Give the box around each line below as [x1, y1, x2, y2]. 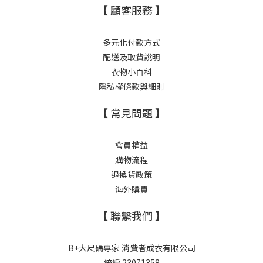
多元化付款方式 [103, 36, 160, 48]
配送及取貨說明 [103, 50, 160, 63]
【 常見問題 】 [97, 104, 166, 120]
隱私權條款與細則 [99, 80, 164, 92]
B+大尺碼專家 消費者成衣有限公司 [68, 241, 195, 254]
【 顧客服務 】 [97, 2, 166, 18]
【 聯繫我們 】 [97, 207, 166, 223]
